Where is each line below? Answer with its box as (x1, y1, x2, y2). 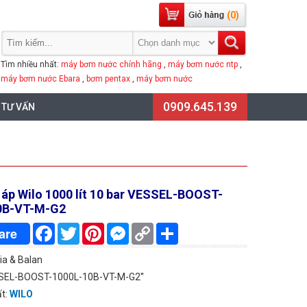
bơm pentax (86, 74, 130, 84)
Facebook (55, 223, 97, 234)
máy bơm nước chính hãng (61, 60, 162, 69)
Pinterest (104, 223, 144, 234)
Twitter (79, 223, 111, 234)
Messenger (129, 223, 177, 234)
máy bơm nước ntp (168, 60, 238, 69)
